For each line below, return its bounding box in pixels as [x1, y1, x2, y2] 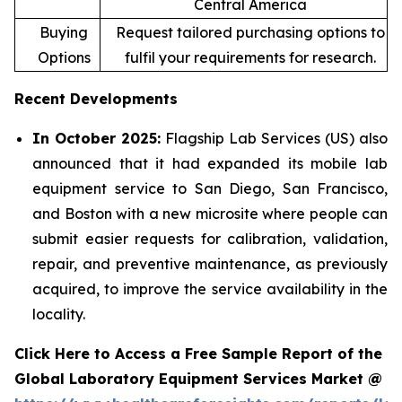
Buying [39, 23, 88, 42]
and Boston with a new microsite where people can [32, 205, 388, 223]
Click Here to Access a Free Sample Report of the [14, 345, 382, 363]
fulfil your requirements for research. [124, 48, 376, 67]
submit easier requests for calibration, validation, [32, 230, 388, 249]
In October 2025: [32, 129, 161, 148]
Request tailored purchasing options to [115, 23, 385, 42]
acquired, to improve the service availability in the [32, 280, 388, 299]
